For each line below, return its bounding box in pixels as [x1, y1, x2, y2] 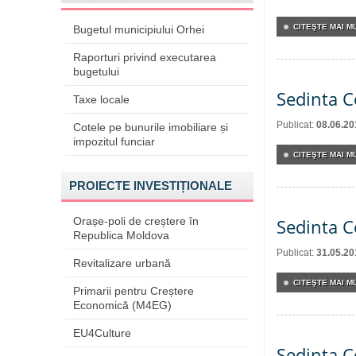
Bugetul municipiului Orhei [73, 23, 204, 36]
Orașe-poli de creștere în [73, 215, 199, 227]
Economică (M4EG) [73, 299, 172, 311]
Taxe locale [73, 93, 130, 106]
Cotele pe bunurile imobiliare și [73, 121, 228, 133]
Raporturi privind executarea [73, 51, 216, 64]
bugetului [73, 65, 119, 78]
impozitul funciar [73, 135, 155, 148]
